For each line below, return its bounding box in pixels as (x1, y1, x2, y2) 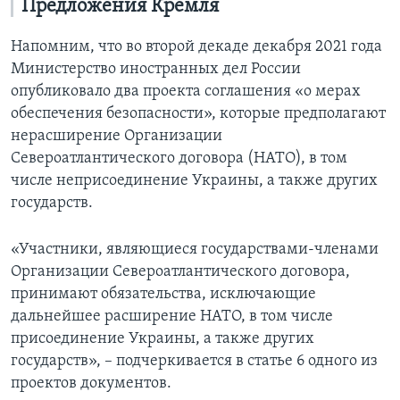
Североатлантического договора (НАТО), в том (11, 150, 347, 168)
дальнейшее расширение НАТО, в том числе (11, 308, 333, 326)
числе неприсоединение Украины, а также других (11, 172, 378, 190)
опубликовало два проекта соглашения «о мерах (11, 83, 361, 101)
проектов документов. (11, 375, 171, 393)
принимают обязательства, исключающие (11, 286, 316, 304)
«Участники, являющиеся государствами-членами (11, 241, 379, 259)
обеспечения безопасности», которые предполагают (11, 105, 386, 123)
